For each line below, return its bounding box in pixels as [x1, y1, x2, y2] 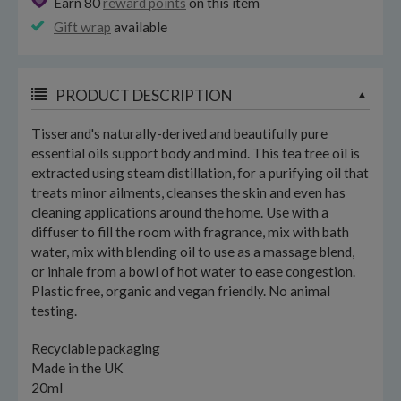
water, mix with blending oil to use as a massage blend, [31, 243, 354, 260]
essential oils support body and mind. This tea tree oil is [31, 145, 360, 161]
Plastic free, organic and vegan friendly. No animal [31, 283, 330, 299]
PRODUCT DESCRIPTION [55, 86, 232, 105]
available [111, 19, 167, 35]
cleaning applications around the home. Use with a [31, 204, 328, 220]
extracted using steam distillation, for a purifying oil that [31, 165, 369, 181]
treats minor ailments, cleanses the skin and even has [31, 184, 346, 200]
